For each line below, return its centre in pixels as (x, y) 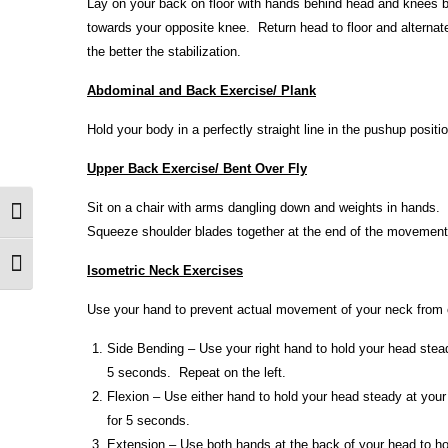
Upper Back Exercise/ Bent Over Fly (197, 168)
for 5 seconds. (148, 420)
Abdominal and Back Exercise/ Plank (201, 90)
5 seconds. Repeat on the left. (196, 372)
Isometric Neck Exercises (165, 270)
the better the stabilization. (164, 51)
